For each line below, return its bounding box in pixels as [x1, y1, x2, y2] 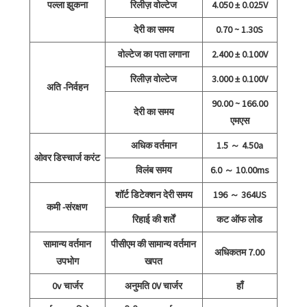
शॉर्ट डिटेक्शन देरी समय [114, 188, 193, 201]
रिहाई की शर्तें [132, 212, 175, 225]
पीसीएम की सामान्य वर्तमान [111, 237, 197, 250]
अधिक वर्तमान [130, 138, 177, 151]
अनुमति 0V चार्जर [125, 279, 183, 292]
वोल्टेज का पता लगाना [118, 47, 190, 60]
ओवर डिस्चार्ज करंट [34, 151, 101, 164]
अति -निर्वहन [46, 80, 88, 93]
